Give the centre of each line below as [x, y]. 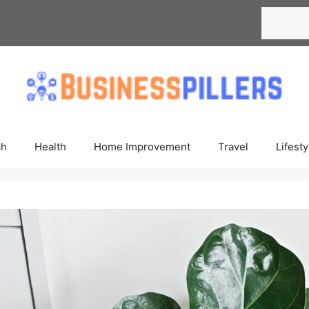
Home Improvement [142, 147]
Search [276, 12]
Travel [233, 147]
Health [50, 147]
